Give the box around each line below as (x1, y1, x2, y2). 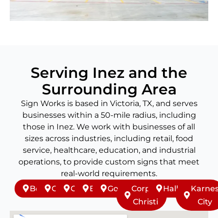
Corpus (131, 183, 160, 193)
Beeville (30, 183, 60, 193)
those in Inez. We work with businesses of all (23, 122, 195, 131)
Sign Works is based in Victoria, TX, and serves (20, 98, 198, 108)
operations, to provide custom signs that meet (18, 157, 200, 166)
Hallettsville (163, 183, 209, 193)
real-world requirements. (61, 168, 157, 178)
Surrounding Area (41, 80, 177, 98)
